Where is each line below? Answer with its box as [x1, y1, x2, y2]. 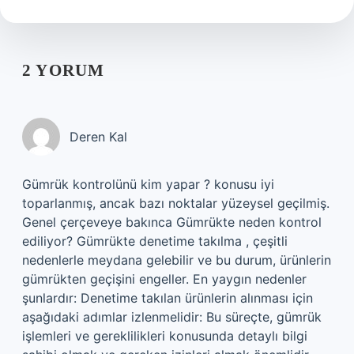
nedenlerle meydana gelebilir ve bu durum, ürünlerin [22, 252, 331, 268]
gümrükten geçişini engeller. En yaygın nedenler [22, 271, 307, 287]
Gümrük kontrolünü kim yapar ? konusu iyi [22, 176, 274, 192]
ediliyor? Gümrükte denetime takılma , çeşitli [22, 233, 288, 249]
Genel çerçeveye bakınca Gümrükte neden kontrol [22, 214, 322, 230]
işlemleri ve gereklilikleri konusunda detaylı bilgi [22, 328, 307, 344]
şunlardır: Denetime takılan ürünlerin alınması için [22, 290, 313, 306]
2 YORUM [22, 61, 105, 80]
